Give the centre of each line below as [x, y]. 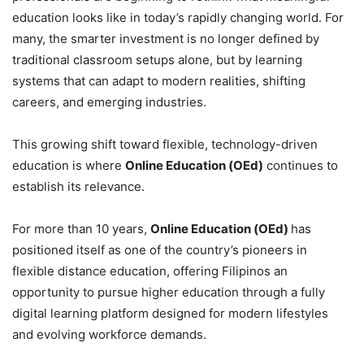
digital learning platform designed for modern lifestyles [170, 313]
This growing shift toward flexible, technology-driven [165, 144]
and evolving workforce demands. [109, 334]
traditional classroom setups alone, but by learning [157, 59]
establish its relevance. [78, 186]
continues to [301, 165]
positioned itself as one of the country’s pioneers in [160, 249]
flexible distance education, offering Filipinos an [150, 271]
